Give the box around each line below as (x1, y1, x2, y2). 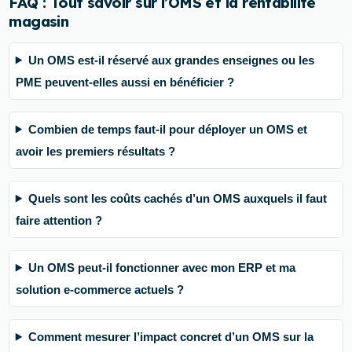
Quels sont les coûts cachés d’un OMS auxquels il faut (27, 191, 327, 205)
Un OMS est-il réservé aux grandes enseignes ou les (27, 53, 314, 67)
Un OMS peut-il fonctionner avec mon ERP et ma (27, 260, 295, 274)
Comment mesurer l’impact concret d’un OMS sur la (27, 329, 313, 343)
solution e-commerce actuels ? (15, 282, 184, 296)
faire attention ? (15, 213, 102, 227)
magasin (9, 11, 69, 31)
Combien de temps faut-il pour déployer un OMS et (27, 122, 307, 136)
